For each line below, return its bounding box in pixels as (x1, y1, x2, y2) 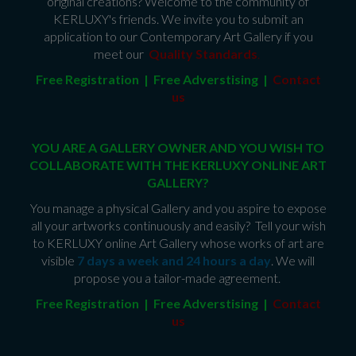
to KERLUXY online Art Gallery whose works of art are (32, 235, 324, 251)
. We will (271, 253, 315, 269)
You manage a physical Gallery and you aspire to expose (29, 200, 327, 216)
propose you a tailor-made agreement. (73, 270, 283, 286)
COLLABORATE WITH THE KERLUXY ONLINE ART (29, 157, 327, 173)
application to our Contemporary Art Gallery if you (43, 29, 313, 44)
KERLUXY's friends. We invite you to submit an (52, 11, 304, 27)
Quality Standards (149, 46, 257, 62)
